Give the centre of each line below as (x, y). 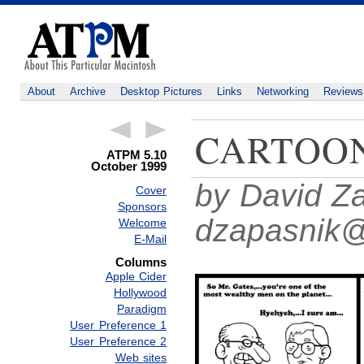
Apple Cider (136, 277)
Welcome (143, 223)
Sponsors (142, 207)
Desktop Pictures (161, 91)
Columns (141, 262)
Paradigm (142, 309)
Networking (282, 91)
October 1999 (129, 166)
